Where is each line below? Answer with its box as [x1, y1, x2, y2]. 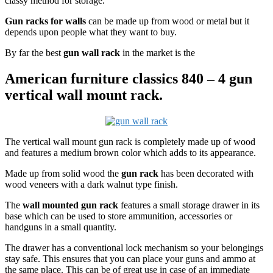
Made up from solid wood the [5, 168, 121, 179]
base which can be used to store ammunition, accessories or [5, 210, 232, 221]
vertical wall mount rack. [5, 87, 163, 103]
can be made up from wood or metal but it [86, 15, 249, 26]
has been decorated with [158, 168, 253, 179]
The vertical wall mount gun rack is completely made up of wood [5, 136, 255, 147]
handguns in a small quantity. [5, 221, 116, 232]
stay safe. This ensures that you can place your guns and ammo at [5, 253, 255, 264]
